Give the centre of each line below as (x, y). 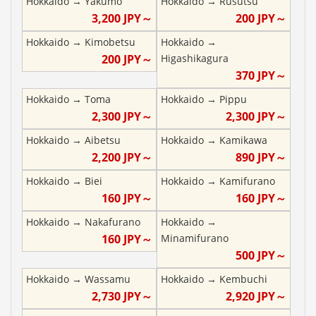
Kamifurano (247, 181)
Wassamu (108, 279)
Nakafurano (113, 221)
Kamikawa (243, 140)
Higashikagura (194, 58)
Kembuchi (243, 279)
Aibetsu (103, 140)
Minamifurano (194, 238)
